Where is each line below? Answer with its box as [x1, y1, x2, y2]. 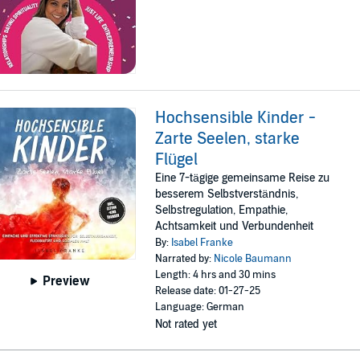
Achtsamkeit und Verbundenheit [155, 219, 314, 233]
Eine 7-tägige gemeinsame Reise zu [155, 170, 330, 185]
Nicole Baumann [214, 252, 292, 265]
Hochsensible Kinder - [155, 108, 317, 128]
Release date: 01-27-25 [155, 284, 261, 297]
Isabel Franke [171, 235, 234, 249]
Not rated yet [155, 317, 218, 331]
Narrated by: [155, 252, 215, 265]
